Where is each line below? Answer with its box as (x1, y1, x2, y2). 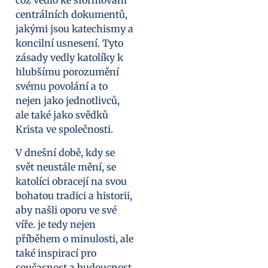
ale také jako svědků (16, 109, 108, 121)
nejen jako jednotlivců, (16, 95, 120, 107)
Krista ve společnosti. (16, 123, 113, 136)
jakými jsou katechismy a (16, 23, 133, 35)
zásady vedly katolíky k (16, 51, 123, 64)
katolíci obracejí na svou (16, 175, 127, 187)
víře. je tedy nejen (16, 218, 96, 230)
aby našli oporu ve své (16, 203, 117, 216)
